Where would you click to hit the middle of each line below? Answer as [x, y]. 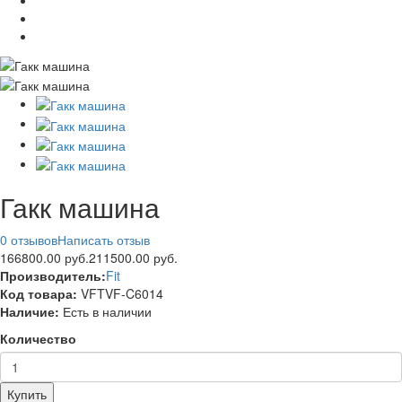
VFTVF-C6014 [122, 294]
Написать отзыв [104, 240]
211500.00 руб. [133, 258]
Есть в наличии [107, 312]
